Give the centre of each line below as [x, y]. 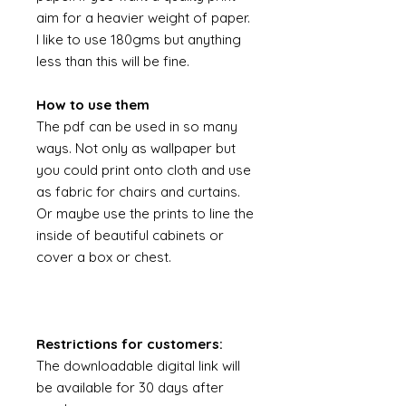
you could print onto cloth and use [144, 170]
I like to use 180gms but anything [139, 39]
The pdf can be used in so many [137, 126]
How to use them [93, 105]
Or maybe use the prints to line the [145, 213]
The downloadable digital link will [138, 366]
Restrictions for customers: [130, 344]
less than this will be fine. [115, 61]
